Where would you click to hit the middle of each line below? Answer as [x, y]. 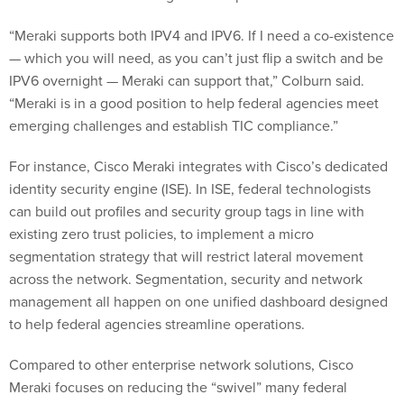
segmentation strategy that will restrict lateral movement [186, 257]
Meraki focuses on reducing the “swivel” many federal [178, 388]
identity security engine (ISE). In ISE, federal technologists [190, 189]
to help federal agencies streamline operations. [159, 325]
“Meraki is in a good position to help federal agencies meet [194, 104]
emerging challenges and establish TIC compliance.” [175, 126]
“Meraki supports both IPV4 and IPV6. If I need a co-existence [202, 36]
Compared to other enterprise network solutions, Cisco [181, 365]
